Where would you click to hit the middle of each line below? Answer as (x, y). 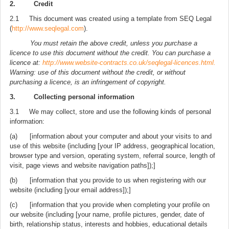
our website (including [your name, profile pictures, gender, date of (107, 214)
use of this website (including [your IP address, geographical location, (112, 146)
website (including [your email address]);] (70, 190)
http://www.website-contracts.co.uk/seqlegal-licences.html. (129, 63)
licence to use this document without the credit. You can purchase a (110, 53)
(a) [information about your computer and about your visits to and (111, 136)
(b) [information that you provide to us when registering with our (108, 180)
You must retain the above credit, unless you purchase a (114, 43)
